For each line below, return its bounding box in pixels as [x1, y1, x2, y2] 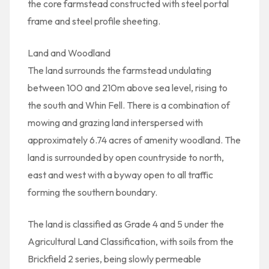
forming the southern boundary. [28, 186, 157, 198]
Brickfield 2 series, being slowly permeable [28, 253, 201, 265]
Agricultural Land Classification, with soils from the [28, 235, 234, 247]
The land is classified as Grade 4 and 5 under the [28, 218, 224, 230]
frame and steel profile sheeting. [28, 15, 160, 27]
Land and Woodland [28, 47, 110, 59]
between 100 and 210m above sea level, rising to [28, 82, 228, 94]
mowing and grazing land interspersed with [28, 116, 203, 128]
